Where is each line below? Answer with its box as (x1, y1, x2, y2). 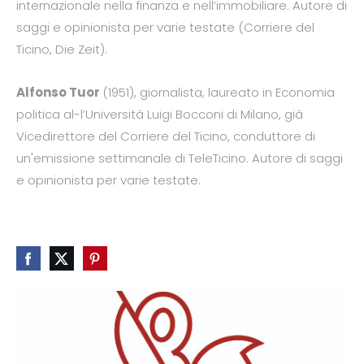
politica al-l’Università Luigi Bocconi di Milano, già (16, 106, 303, 123)
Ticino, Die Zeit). (16, 41, 107, 58)
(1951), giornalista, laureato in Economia (102, 84, 335, 102)
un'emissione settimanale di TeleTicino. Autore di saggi (16, 149, 343, 167)
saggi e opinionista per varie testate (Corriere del (16, 19, 314, 37)
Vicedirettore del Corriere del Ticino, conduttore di (16, 128, 315, 145)
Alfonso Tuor (16, 84, 102, 102)
